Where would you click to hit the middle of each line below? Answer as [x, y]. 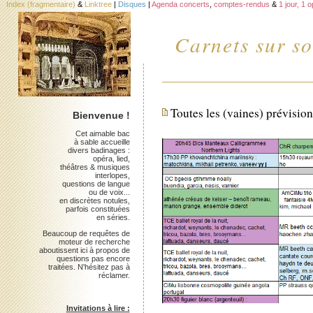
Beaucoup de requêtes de [86, 233]
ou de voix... [109, 192]
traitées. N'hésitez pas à [89, 267]
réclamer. [114, 275]
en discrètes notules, [94, 200]
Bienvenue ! [101, 116]
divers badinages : [99, 150]
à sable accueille [102, 141]
